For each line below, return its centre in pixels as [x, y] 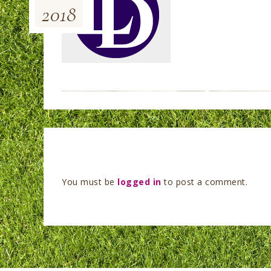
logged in [139, 182]
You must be [90, 182]
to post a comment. [204, 182]
